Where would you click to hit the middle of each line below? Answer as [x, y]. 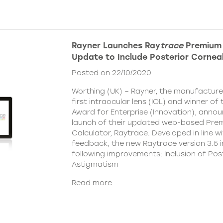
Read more [92, 183]
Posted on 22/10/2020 [111, 73]
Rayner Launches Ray [116, 46]
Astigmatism [95, 165]
